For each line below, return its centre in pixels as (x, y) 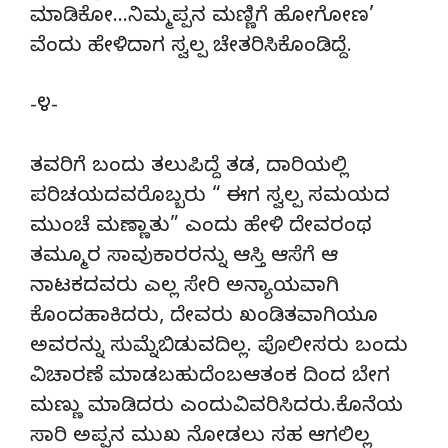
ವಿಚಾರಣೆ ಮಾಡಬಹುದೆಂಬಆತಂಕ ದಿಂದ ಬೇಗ (210, 378)
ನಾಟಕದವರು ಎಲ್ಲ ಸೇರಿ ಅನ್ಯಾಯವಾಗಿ (184, 288)
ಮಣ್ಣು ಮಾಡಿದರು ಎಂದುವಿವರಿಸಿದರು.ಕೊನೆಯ (216, 408)
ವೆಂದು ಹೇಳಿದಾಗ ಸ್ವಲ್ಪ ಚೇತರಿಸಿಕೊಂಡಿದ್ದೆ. (191, 48)
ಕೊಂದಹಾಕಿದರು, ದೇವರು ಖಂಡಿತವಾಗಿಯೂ (204, 318)
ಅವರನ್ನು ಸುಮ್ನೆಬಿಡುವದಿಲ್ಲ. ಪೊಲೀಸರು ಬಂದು (219, 348)
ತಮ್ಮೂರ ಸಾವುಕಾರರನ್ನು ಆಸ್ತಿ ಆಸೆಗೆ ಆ (184, 258)
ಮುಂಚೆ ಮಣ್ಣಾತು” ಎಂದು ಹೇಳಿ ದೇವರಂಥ (201, 228)
